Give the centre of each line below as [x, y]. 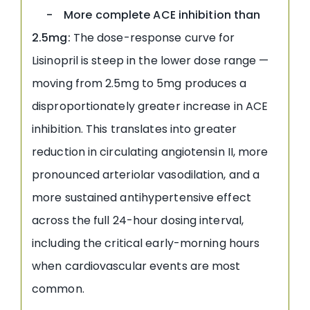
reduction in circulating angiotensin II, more [150, 152]
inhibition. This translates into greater [135, 129]
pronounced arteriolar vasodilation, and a [146, 174]
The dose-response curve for [153, 37]
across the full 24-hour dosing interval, [138, 220]
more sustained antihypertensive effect [142, 197]
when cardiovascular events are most [136, 266]
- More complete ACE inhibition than [146, 15]
